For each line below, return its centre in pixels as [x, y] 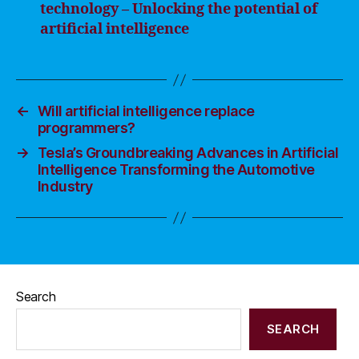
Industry [65, 186]
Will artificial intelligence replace [146, 111]
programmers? [86, 128]
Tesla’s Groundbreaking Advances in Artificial [188, 153]
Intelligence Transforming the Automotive [176, 169]
